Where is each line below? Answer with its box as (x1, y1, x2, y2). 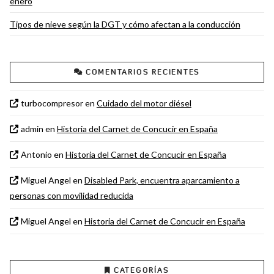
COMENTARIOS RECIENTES (85, 67, 201, 76)
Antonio (20, 149, 52, 160)
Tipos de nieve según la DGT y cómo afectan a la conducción (9, 19, 240, 30)
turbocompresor (20, 97, 83, 108)
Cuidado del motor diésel (96, 97, 191, 108)
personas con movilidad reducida (9, 190, 133, 201)
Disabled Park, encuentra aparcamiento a (84, 174, 240, 185)
